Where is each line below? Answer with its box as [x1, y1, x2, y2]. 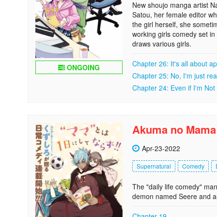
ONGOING [65, 62, 100, 72]
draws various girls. [132, 39, 191, 48]
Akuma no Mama [132, 122, 216, 137]
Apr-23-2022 [142, 143, 180, 153]
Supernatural [137, 162, 171, 170]
